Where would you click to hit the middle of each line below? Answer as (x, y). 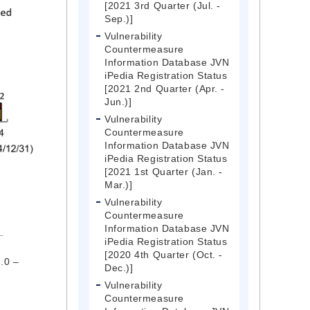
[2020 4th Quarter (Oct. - (164, 255)
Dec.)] (119, 268)
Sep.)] (119, 19)
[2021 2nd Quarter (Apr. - (165, 89)
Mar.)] (119, 185)
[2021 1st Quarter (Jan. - (164, 172)
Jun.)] (118, 102)
